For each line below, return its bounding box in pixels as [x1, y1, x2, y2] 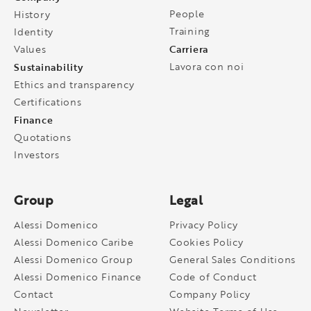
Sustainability [14, 59, 83, 74]
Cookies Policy [169, 235, 244, 249]
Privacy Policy [169, 217, 238, 231]
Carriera [169, 41, 208, 56]
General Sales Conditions [169, 252, 296, 266]
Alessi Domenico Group [14, 252, 133, 266]
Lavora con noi [169, 59, 244, 73]
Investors [14, 147, 60, 161]
